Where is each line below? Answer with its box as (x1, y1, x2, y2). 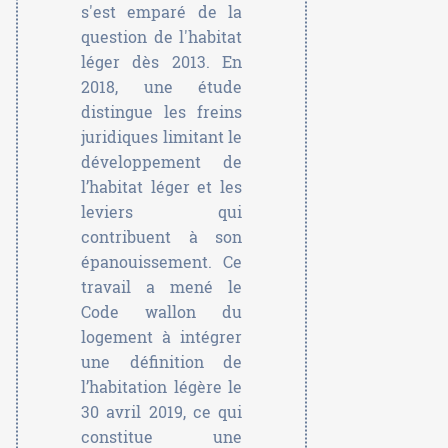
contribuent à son (81, 226, 243, 248)
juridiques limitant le (81, 126, 243, 148)
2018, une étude (81, 76, 243, 98)
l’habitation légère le (81, 376, 243, 398)
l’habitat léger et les (81, 176, 243, 198)
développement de (81, 151, 243, 173)
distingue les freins (81, 101, 243, 123)
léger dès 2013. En (81, 51, 243, 73)
